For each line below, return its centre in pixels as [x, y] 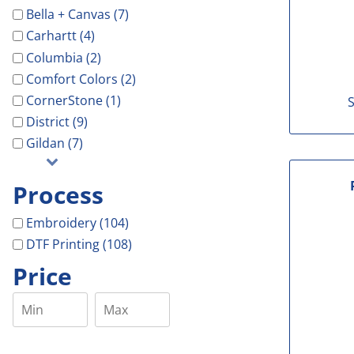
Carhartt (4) [60, 36]
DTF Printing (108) [79, 244]
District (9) [56, 122]
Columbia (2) [63, 57]
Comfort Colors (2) [81, 79]
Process [58, 195]
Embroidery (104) [77, 222]
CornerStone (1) [73, 101]
